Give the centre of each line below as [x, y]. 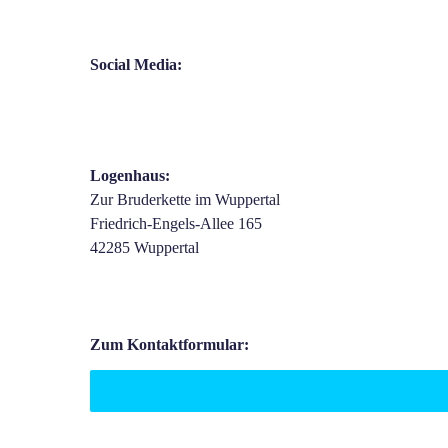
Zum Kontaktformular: [169, 345]
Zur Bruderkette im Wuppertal [185, 200]
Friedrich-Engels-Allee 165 [176, 224]
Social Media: [138, 65]
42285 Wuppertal [144, 248]
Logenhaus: [130, 176]
